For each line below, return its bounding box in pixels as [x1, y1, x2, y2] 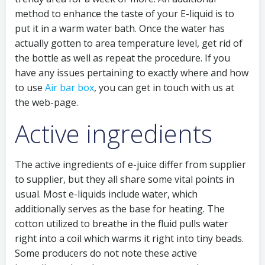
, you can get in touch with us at [94, 81, 234, 94]
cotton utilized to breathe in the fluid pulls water [15, 217, 228, 230]
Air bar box [45, 81, 94, 94]
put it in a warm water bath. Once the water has [15, 22, 225, 35]
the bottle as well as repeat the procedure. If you [15, 51, 230, 64]
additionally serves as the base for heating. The [15, 202, 225, 215]
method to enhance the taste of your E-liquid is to [15, 7, 234, 20]
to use [15, 81, 45, 94]
